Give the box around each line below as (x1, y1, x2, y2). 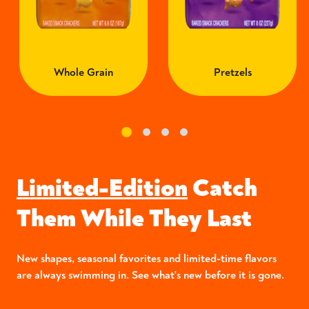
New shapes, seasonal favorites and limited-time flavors (17, 252, 277, 266)
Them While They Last (17, 203, 252, 235)
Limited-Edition (17, 172, 188, 204)
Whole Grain (54, 66, 113, 80)
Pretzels (213, 66, 252, 80)
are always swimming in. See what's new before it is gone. (17, 268, 284, 283)
